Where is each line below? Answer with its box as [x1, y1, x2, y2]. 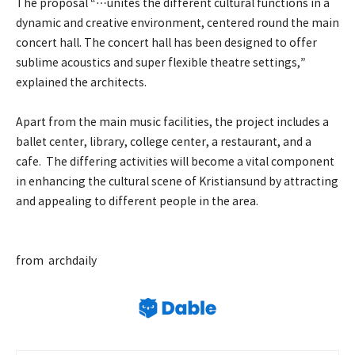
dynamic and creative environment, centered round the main [16, 17, 339, 30]
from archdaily [16, 254, 97, 268]
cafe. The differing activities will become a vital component [16, 155, 334, 169]
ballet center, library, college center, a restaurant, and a [16, 136, 311, 149]
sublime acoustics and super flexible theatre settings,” [16, 56, 306, 70]
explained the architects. [16, 76, 147, 90]
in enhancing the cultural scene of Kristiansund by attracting [16, 175, 338, 189]
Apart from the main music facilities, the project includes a [16, 116, 329, 129]
